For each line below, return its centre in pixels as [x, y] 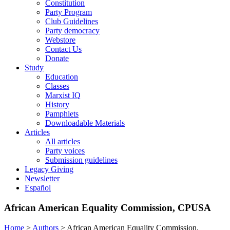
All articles [63, 142]
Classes [57, 86]
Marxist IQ [63, 95]
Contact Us [63, 49]
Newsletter [42, 179]
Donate [57, 59]
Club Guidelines [72, 22]
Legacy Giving [49, 169]
